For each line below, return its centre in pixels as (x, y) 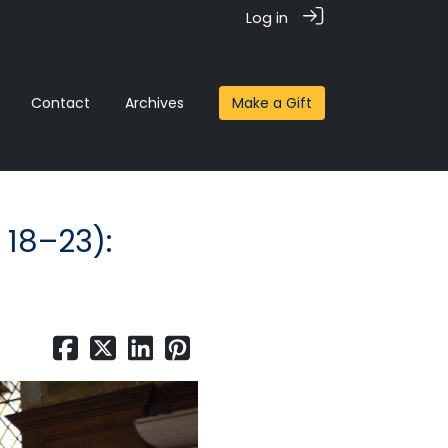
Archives (154, 103)
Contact (60, 103)
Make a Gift (271, 103)
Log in (267, 18)
